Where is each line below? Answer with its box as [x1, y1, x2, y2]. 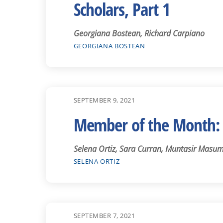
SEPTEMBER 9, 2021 [73, 95, 135, 105]
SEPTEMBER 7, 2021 [73, 211, 135, 220]
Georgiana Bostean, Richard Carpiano [73, 27, 205, 39]
